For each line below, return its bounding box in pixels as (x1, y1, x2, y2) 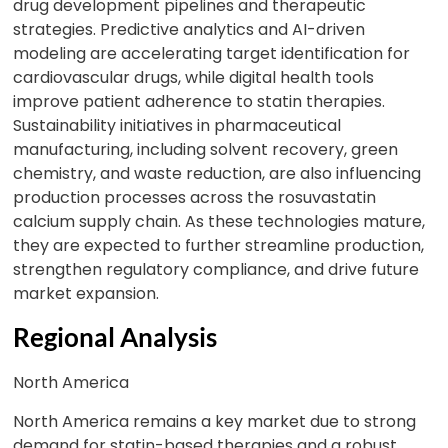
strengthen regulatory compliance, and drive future (13, 258, 420, 281)
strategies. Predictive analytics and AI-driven (13, 18, 366, 41)
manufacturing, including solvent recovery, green (13, 138, 399, 161)
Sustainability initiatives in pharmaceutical (13, 114, 342, 137)
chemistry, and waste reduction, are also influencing (13, 162, 422, 185)
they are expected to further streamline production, (13, 234, 425, 257)
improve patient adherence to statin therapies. (13, 90, 386, 113)
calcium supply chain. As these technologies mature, (13, 210, 426, 233)
